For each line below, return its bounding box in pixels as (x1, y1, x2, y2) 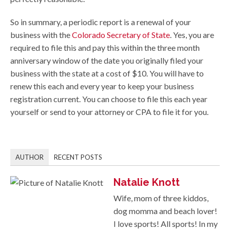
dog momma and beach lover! (113, 206, 217, 216)
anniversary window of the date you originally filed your (10, 55, 203, 66)
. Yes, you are (170, 30, 214, 40)
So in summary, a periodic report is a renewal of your (10, 17, 191, 27)
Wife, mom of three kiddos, (113, 193, 208, 203)
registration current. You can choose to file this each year (10, 94, 207, 104)
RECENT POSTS (54, 153, 102, 162)
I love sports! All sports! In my (113, 219, 218, 229)
